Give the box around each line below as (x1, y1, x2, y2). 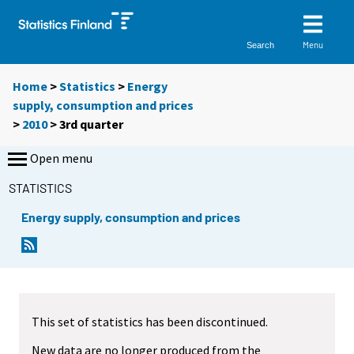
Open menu (30, 150, 92, 167)
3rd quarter (59, 116, 123, 133)
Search (247, 40, 275, 50)
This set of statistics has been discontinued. (32, 313, 268, 330)
